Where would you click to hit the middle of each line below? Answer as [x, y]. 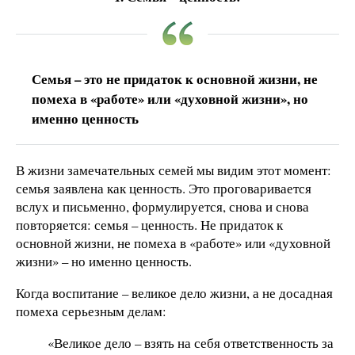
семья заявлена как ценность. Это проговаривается [164, 189]
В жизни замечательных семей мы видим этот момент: [174, 170]
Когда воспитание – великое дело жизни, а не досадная [174, 292]
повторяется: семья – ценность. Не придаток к [149, 225]
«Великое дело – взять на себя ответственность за [191, 342]
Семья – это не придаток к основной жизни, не [175, 79]
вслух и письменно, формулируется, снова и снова [162, 207]
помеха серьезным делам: [91, 311]
